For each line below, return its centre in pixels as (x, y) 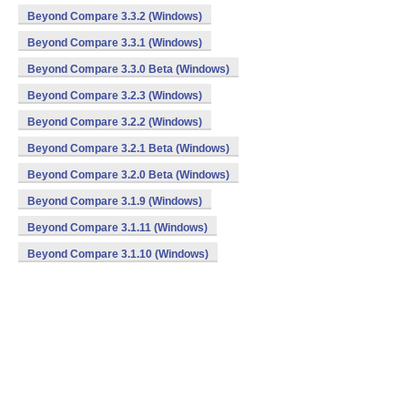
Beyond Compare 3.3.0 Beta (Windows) (128, 69)
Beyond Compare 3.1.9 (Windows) (115, 201)
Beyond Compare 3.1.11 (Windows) (117, 228)
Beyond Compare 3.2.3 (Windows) (115, 96)
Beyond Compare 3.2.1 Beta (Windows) (128, 148)
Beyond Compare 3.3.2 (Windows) (115, 16)
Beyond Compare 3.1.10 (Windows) (118, 254)
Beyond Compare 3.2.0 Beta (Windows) (128, 175)
